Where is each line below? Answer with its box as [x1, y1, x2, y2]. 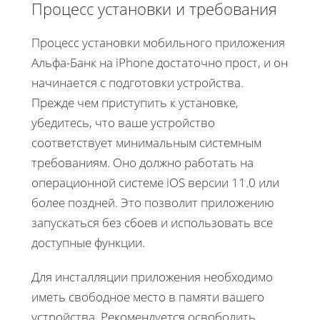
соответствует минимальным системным [31, 134, 261, 151]
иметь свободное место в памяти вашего [31, 288, 264, 305]
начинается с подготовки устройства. [31, 74, 244, 91]
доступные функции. [31, 234, 145, 251]
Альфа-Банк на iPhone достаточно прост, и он [31, 54, 288, 71]
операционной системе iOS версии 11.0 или [31, 174, 279, 191]
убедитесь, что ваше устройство [31, 114, 215, 131]
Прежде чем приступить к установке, [31, 94, 239, 111]
